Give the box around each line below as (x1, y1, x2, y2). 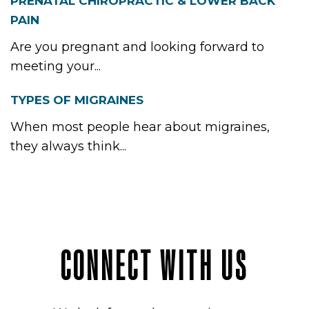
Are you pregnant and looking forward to (10, 39, 264, 54)
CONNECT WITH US (61, 246, 248, 287)
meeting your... (10, 59, 101, 74)
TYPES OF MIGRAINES (10, 93, 143, 107)
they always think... (10, 139, 126, 154)
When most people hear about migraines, (10, 119, 270, 134)
